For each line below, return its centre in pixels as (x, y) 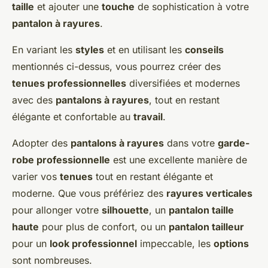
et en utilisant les (144, 50)
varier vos (36, 177)
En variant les (44, 50)
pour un (31, 244)
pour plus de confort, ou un (104, 227)
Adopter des (41, 143)
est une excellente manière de (179, 160)
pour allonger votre (57, 210)
